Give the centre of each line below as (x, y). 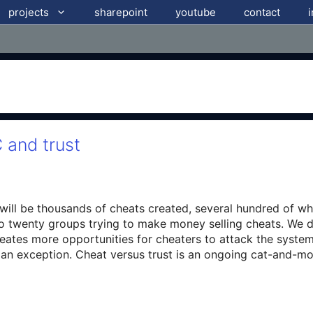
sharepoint (121, 12)
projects (28, 12)
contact (262, 12)
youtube (196, 12)
